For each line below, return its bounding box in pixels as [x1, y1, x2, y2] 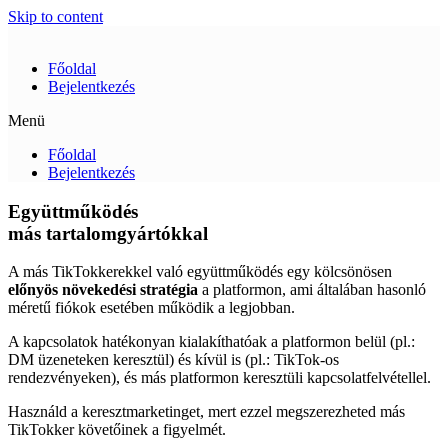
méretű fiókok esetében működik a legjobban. [8, 299, 295, 317]
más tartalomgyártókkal [8, 222, 208, 244]
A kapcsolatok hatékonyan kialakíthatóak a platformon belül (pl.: [8, 333, 415, 351]
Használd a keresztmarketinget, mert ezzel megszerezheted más [8, 403, 405, 421]
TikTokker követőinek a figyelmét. [8, 421, 226, 439]
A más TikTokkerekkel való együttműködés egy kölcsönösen [8, 263, 392, 281]
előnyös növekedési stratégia [8, 281, 198, 299]
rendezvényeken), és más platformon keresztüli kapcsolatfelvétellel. [8, 369, 431, 387]
